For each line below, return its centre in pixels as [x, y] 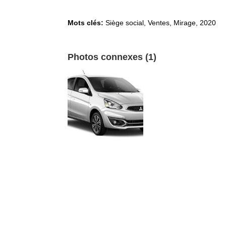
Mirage [185, 22]
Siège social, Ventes [138, 22]
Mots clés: [87, 22]
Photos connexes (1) [112, 57]
